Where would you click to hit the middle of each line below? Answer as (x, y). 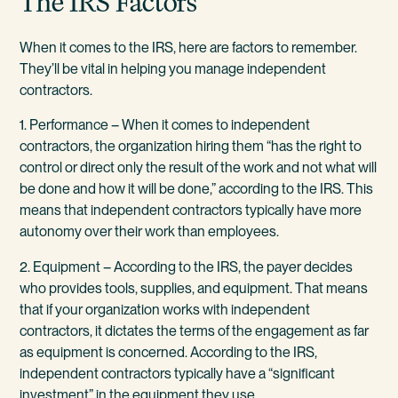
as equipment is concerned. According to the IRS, (169, 352)
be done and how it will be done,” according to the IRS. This (197, 189)
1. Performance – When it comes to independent (165, 125)
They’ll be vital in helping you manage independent (173, 69)
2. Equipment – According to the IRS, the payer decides (187, 267)
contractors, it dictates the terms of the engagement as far (195, 330)
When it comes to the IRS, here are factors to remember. (189, 48)
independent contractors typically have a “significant (178, 373)
